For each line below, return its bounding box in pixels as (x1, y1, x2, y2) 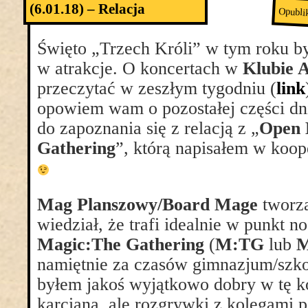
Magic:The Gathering (37, 234, 204, 254)
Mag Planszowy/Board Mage (37, 195, 258, 214)
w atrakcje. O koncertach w (37, 58, 243, 78)
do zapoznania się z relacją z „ (37, 118, 259, 138)
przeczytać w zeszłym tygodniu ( (37, 78, 276, 98)
